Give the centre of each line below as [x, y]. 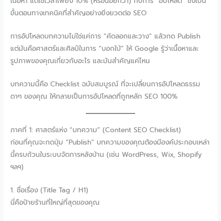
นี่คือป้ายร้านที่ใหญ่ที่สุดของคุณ [55, 203]
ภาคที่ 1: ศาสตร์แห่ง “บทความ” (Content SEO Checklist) [96, 130]
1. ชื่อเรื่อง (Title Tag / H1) [50, 190]
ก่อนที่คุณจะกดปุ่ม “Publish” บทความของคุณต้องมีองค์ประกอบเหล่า [110, 143]
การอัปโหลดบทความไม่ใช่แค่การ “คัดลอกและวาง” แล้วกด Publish [106, 36]
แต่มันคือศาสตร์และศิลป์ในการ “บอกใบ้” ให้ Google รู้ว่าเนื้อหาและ [105, 48]
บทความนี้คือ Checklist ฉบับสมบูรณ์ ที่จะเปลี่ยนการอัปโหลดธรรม [106, 84]
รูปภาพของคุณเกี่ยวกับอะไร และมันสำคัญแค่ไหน [80, 61]
